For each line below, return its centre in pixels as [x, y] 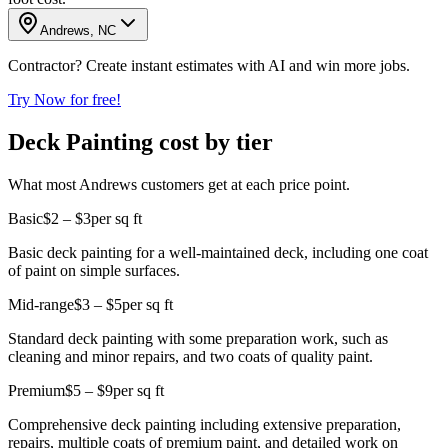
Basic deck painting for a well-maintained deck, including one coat [218, 252]
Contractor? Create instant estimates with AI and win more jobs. [209, 65]
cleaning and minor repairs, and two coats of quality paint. [190, 356]
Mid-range [41, 304]
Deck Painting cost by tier [140, 141]
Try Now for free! [64, 99]
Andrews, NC [78, 30]
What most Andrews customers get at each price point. [179, 184]
